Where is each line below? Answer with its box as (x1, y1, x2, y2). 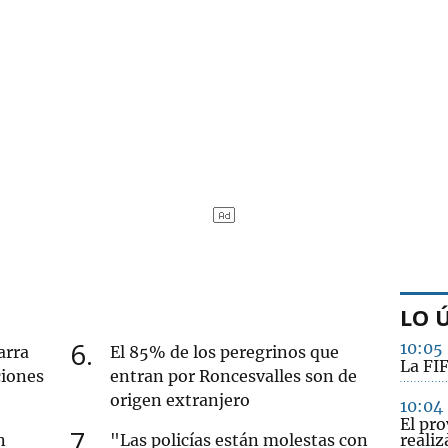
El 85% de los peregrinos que (110, 341, 340, 362)
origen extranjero (110, 389, 251, 410)
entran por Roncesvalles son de (110, 365, 358, 386)
